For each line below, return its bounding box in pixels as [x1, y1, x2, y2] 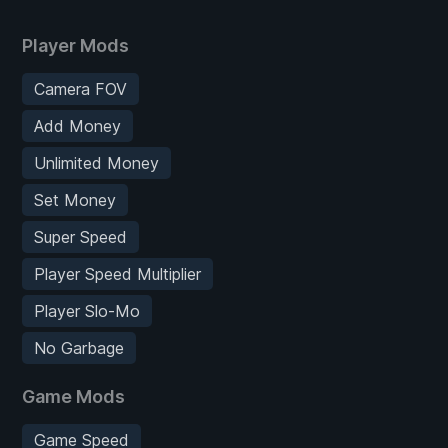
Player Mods [22, 34, 129, 56]
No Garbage [34, 337, 124, 358]
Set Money [34, 189, 116, 210]
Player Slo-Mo [34, 300, 140, 321]
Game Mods [22, 385, 125, 407]
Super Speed [34, 226, 127, 247]
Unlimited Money [34, 152, 159, 173]
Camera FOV [34, 78, 127, 99]
